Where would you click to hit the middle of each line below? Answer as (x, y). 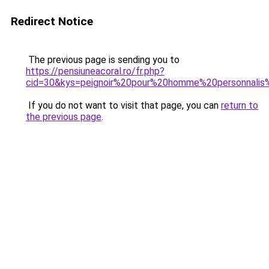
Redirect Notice (52, 21)
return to (240, 105)
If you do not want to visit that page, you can (123, 105)
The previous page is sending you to (103, 60)
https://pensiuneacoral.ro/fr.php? (95, 71)
